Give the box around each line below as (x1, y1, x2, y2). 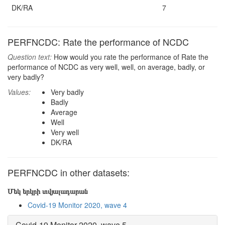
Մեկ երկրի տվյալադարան (8, 186, 88, 196)
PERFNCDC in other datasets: (8, 166, 130, 179)
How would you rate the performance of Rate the (52, 52, 208, 62)
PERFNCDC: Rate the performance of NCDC (8, 35, 189, 48)
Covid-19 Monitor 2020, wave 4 (28, 200, 127, 210)
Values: (8, 87, 31, 97)
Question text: (8, 52, 52, 62)
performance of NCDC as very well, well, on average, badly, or (8, 62, 205, 72)
